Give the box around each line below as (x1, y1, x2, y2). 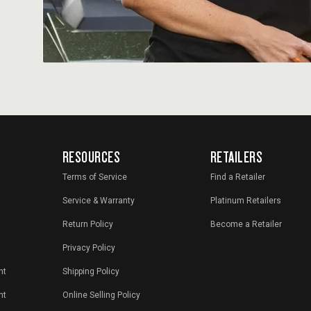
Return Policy (62, 219, 113, 230)
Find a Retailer (210, 172, 265, 183)
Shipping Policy (62, 267, 119, 277)
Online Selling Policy (62, 290, 140, 301)
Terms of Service (62, 172, 127, 183)
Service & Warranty (62, 196, 135, 206)
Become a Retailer (210, 219, 282, 230)
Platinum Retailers (210, 196, 281, 206)
